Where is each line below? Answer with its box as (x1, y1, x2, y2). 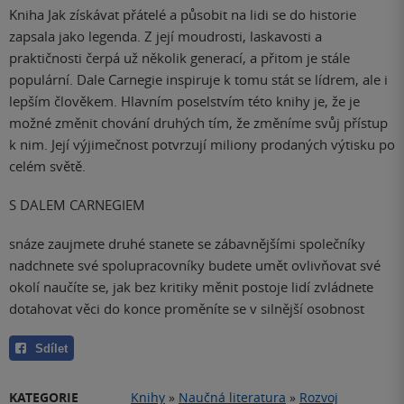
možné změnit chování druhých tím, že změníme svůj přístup (9, 114, 388, 133)
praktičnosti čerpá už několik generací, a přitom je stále (9, 49, 350, 68)
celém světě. (9, 157, 86, 176)
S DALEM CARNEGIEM (9, 195, 145, 214)
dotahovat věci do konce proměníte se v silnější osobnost (9, 298, 364, 317)
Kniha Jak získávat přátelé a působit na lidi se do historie (9, 5, 356, 24)
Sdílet (35, 342, 68, 356)
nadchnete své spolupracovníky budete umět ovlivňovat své (9, 255, 381, 274)
